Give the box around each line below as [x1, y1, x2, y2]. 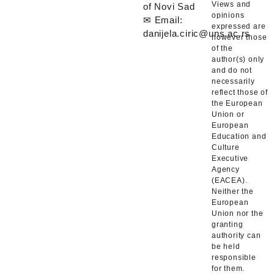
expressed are [212, 21, 266, 31]
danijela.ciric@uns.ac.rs [143, 28, 251, 39]
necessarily [212, 76, 255, 86]
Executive [212, 154, 249, 163]
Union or [212, 109, 245, 119]
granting [212, 220, 243, 229]
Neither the [212, 187, 254, 196]
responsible [212, 253, 256, 262]
